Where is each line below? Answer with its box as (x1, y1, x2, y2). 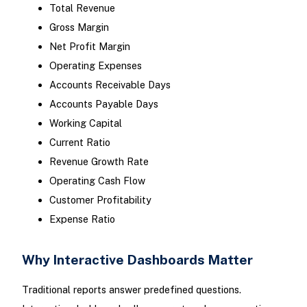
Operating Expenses (49, 59, 142, 71)
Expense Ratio (49, 212, 115, 225)
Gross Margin (49, 21, 109, 33)
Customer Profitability (49, 193, 151, 206)
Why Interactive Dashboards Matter (21, 251, 253, 268)
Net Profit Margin (49, 40, 130, 52)
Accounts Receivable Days (49, 78, 171, 90)
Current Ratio (49, 136, 110, 148)
